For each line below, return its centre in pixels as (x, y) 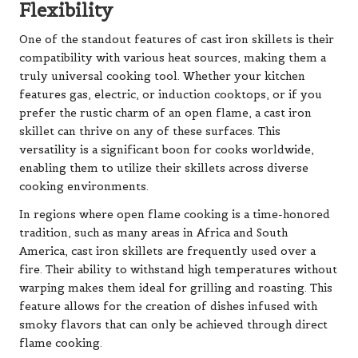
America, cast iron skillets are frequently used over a (167, 252)
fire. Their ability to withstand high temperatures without (178, 270)
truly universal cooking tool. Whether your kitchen (162, 77)
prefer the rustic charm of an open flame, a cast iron (165, 113)
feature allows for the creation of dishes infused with (168, 307)
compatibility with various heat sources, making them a (173, 58)
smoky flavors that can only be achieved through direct (173, 325)
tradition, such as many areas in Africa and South (153, 233)
